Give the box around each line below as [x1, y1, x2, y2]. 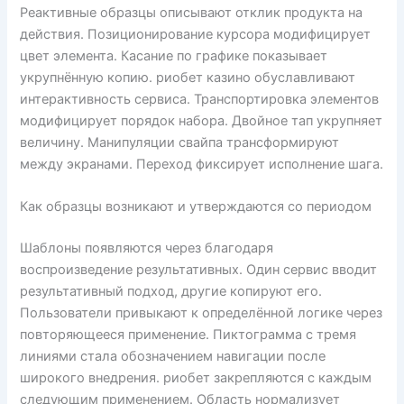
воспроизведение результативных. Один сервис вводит [20, 262, 378, 279]
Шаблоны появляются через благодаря [20, 240, 274, 257]
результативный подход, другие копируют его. [20, 283, 323, 300]
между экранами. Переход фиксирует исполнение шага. [20, 156, 384, 173]
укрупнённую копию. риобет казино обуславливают [20, 69, 356, 87]
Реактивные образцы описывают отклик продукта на [20, 5, 363, 22]
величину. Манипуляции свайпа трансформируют [20, 134, 340, 151]
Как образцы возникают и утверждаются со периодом [20, 198, 372, 216]
